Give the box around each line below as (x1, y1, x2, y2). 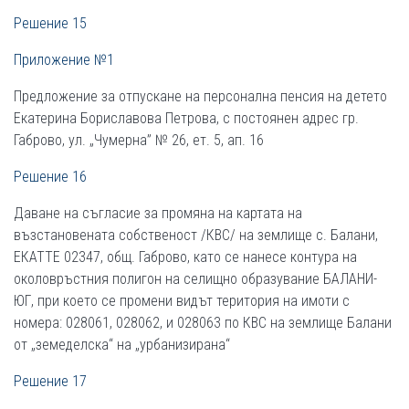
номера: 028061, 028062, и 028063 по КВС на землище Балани (14, 314, 392, 331)
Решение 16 (14, 168, 87, 185)
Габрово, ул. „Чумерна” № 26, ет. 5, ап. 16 (14, 131, 264, 149)
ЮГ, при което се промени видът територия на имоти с (14, 292, 350, 309)
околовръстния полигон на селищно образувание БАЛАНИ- (14, 270, 377, 288)
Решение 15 (14, 15, 87, 32)
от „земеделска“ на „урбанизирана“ (14, 336, 230, 353)
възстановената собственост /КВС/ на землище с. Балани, (14, 226, 378, 244)
